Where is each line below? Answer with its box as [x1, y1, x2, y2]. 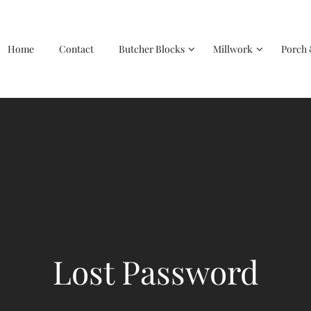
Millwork [213, 42, 253, 56]
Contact [59, 42, 94, 56]
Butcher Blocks [119, 42, 185, 56]
